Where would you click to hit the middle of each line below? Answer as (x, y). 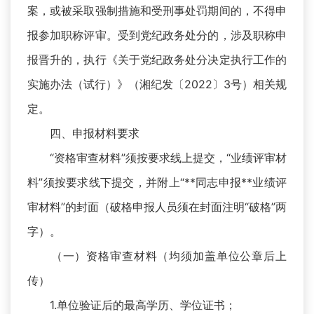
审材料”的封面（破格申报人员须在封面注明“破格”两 (157, 207)
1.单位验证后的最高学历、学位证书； (132, 305)
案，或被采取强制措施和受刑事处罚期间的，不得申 (157, 11)
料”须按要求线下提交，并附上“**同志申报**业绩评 (157, 183)
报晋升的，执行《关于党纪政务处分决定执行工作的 (157, 60)
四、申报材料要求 (83, 134)
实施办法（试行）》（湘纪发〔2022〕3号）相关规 (157, 84)
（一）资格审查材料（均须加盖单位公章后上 (157, 256)
